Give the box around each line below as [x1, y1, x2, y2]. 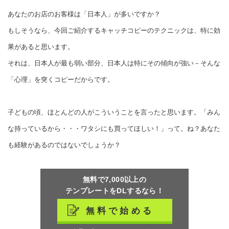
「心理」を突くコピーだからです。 [8, 76, 114, 83]
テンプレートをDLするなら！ [65, 187, 164, 195]
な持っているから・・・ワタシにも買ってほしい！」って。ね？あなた [8, 125, 220, 132]
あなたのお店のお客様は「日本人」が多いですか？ [8, 10, 161, 18]
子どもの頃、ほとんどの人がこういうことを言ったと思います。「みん [8, 108, 220, 116]
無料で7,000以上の [83, 175, 146, 184]
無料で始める [85, 206, 154, 215]
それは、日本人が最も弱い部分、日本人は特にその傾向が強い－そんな [8, 59, 220, 67]
